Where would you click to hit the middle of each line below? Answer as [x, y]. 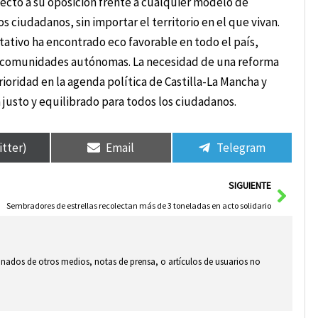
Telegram [241, 147]
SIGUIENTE [250, 186]
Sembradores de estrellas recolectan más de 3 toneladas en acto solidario [138, 206]
